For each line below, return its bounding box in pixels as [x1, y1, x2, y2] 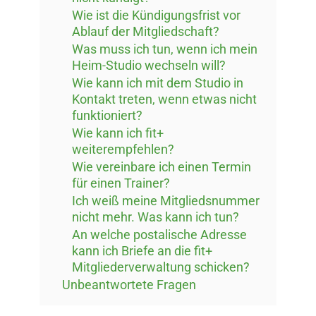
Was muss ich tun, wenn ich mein [72, 42, 257, 57]
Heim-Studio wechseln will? [72, 58, 226, 73]
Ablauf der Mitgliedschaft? [72, 24, 219, 39]
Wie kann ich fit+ [72, 126, 164, 141]
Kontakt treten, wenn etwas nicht [72, 92, 257, 107]
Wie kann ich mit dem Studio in [72, 75, 243, 91]
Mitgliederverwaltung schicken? [72, 260, 250, 275]
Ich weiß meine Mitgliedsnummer [72, 193, 260, 209]
